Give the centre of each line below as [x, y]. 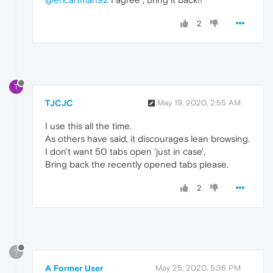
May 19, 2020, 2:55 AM [199, 103]
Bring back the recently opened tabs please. [137, 165]
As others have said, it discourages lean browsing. [147, 139]
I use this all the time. [88, 126]
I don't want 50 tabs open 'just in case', [125, 152]
